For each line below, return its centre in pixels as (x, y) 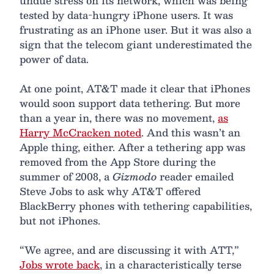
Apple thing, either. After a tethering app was (132, 147)
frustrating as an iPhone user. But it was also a (135, 29)
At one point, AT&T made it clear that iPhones (135, 88)
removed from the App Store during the (118, 161)
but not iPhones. (60, 220)
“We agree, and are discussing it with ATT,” (129, 250)
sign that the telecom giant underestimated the (136, 44)
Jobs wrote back (60, 264)
